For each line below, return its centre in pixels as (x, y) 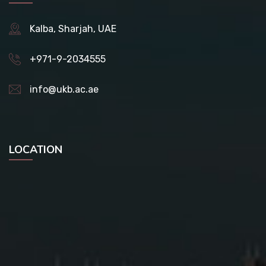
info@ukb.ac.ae (64, 89)
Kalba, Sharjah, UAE (73, 28)
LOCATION (36, 149)
